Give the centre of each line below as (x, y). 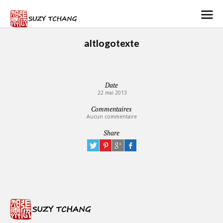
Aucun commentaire (111, 117)
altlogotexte (111, 43)
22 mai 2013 (111, 93)
